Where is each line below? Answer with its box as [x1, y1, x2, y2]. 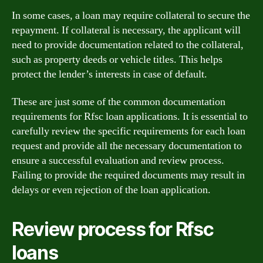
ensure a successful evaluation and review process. [12, 154, 224, 167]
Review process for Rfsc [12, 218, 214, 241]
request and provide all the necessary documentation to [12, 139, 242, 153]
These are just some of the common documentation [12, 95, 225, 109]
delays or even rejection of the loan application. [12, 183, 211, 197]
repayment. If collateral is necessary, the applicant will [12, 23, 241, 37]
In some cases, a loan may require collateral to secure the [12, 8, 250, 22]
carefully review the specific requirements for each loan [12, 124, 245, 138]
